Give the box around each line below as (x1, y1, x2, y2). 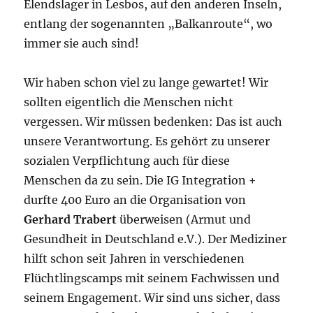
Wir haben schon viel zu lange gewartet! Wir (24, 75, 269, 90)
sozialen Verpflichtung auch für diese (24, 154, 231, 168)
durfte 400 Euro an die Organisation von (24, 193, 247, 208)
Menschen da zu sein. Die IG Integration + (24, 173, 257, 188)
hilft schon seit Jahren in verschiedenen (24, 252, 245, 266)
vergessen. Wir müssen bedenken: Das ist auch (24, 115, 283, 129)
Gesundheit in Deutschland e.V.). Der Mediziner (24, 232, 287, 247)
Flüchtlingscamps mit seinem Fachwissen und (24, 271, 280, 286)
